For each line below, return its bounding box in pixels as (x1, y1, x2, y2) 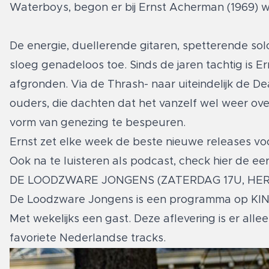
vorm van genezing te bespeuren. (10, 117, 189, 128)
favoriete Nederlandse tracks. (10, 232, 166, 244)
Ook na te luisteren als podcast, (10, 156, 179, 167)
